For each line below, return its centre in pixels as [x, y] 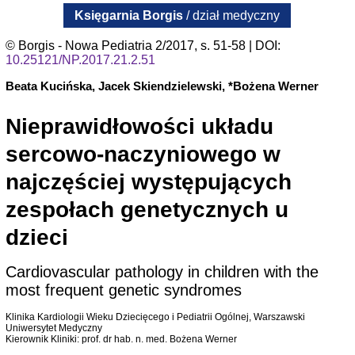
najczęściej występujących [148, 182]
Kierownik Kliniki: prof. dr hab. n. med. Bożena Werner [121, 340]
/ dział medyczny [232, 16]
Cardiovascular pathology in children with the [162, 272]
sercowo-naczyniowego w [143, 155]
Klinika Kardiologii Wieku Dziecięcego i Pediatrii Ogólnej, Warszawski [155, 317]
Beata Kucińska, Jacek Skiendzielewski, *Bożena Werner [162, 86]
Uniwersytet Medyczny [53, 328]
